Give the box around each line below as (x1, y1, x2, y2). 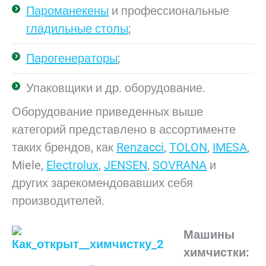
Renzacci (116, 140, 164, 154)
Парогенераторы (26, 51, 118, 65)
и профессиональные (109, 4, 229, 18)
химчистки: (183, 245, 249, 259)
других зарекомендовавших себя (12, 176, 193, 190)
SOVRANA (153, 158, 207, 172)
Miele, (12, 158, 46, 172)
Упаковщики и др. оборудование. (26, 81, 205, 95)
